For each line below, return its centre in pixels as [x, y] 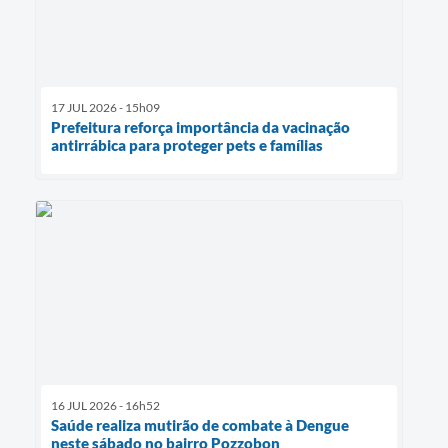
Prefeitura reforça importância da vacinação [200, 127]
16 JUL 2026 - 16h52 [105, 406]
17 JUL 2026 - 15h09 [105, 108]
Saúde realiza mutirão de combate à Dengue [200, 425]
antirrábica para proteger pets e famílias [187, 145]
